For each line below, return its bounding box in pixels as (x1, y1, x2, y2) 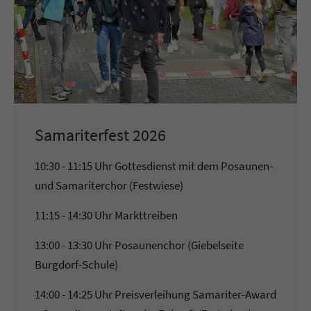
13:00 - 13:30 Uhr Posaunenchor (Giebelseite (35, 237, 244, 253)
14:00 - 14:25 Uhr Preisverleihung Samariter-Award (35, 287, 276, 303)
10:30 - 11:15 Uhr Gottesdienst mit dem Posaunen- (35, 158, 273, 174)
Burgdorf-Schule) (35, 257, 118, 273)
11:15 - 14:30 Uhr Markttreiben (35, 208, 178, 224)
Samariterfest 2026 (35, 124, 166, 146)
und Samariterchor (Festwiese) (35, 178, 183, 194)
